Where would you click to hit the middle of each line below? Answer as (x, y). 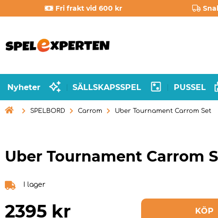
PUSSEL (190, 87)
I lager (34, 185)
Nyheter (24, 87)
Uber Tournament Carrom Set (163, 111)
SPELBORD (48, 111)
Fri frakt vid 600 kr (89, 8)
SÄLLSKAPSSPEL (107, 87)
